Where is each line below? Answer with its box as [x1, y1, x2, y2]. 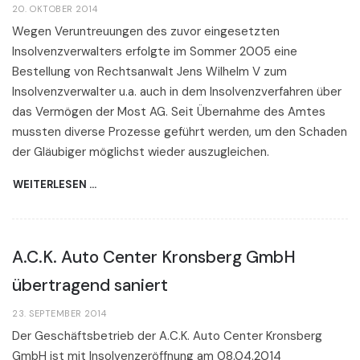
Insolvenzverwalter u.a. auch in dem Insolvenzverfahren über [12, 84, 342, 100]
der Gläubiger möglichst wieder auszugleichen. [12, 144, 269, 161]
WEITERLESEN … [13, 178, 96, 192]
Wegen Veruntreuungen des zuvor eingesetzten [12, 23, 280, 40]
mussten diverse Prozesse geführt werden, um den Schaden [12, 124, 347, 141]
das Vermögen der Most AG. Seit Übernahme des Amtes [12, 104, 325, 121]
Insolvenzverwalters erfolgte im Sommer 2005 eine [12, 43, 297, 60]
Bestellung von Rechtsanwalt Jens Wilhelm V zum [12, 63, 287, 80]
